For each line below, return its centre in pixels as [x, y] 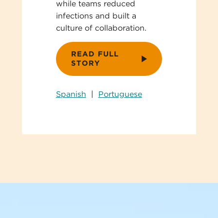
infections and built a [96, 16]
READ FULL [95, 54]
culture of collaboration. [101, 28]
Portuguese [120, 94]
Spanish [71, 94]
